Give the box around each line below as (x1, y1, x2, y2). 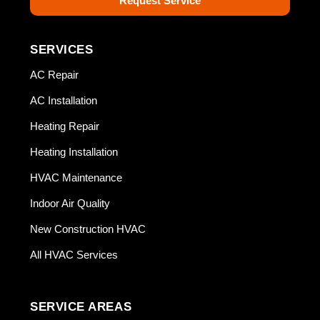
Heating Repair (30, 120, 100, 132)
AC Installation (30, 94, 98, 106)
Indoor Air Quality (30, 197, 111, 209)
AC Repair (30, 69, 79, 81)
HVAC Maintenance (30, 171, 123, 184)
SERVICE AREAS (30, 300, 132, 314)
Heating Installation (30, 146, 119, 158)
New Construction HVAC (30, 223, 146, 235)
